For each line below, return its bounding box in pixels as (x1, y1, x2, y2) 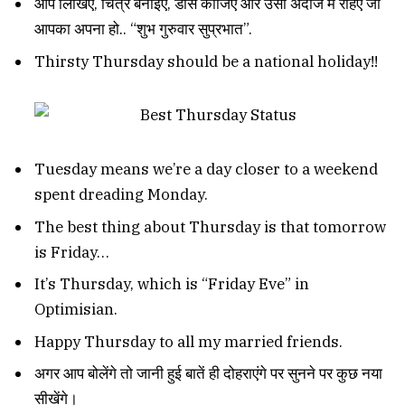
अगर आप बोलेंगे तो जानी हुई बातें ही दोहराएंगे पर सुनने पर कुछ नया (34, 363, 382, 383)
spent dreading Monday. (34, 184, 208, 205)
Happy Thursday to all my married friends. (34, 331, 343, 352)
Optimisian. (34, 299, 118, 320)
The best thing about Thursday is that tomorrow (34, 216, 386, 237)
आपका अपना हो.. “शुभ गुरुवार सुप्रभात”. (34, 19, 252, 40)
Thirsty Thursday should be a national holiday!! (34, 51, 378, 71)
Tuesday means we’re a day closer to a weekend (34, 159, 378, 180)
